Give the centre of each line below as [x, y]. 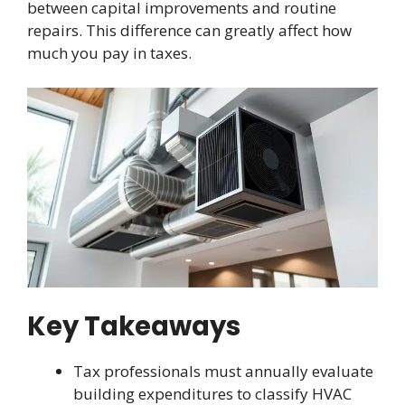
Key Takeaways [134, 327]
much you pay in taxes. [109, 53]
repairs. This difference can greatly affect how [189, 31]
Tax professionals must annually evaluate [223, 372]
